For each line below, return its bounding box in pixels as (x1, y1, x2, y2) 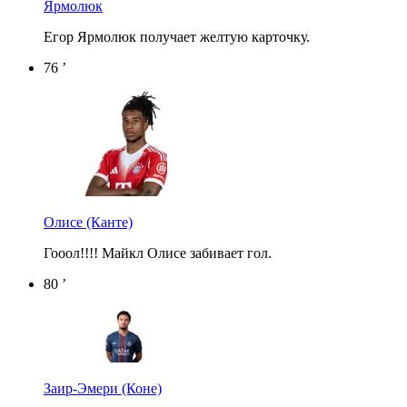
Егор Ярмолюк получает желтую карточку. (44, 28, 310, 45)
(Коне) (122, 380, 162, 396)
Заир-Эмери (44, 380, 122, 396)
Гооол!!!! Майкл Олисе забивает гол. (44, 244, 272, 261)
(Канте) (86, 213, 133, 230)
